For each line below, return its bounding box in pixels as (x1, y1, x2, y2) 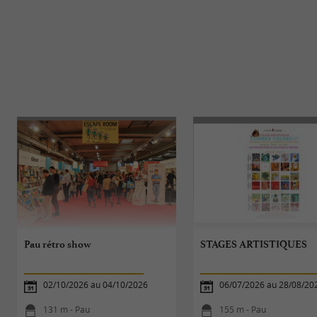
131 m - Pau (43, 303, 91, 316)
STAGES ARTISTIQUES (200, 238, 308, 250)
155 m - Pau (219, 303, 267, 316)
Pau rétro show (24, 238, 92, 250)
